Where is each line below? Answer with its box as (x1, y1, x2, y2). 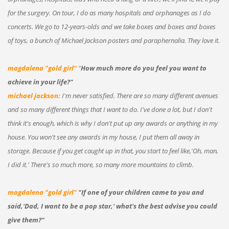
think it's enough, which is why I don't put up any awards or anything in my (7, 118, 218, 128)
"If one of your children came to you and (78, 187, 204, 197)
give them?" (7, 215, 44, 224)
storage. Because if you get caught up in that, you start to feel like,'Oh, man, (7, 146, 218, 155)
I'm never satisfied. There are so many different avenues (60, 90, 218, 100)
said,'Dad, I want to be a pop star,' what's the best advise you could (7, 201, 217, 211)
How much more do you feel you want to (80, 63, 207, 73)
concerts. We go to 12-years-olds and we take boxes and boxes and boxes (7, 21, 216, 31)
